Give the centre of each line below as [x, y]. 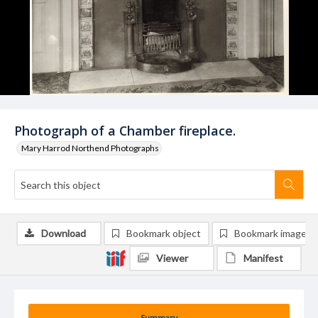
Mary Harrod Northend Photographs [90, 148]
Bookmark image [270, 233]
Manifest [263, 258]
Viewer [172, 258]
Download [64, 233]
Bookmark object [164, 233]
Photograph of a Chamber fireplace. [125, 131]
